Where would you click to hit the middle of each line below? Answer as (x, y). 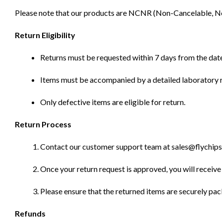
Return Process (43, 124)
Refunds (30, 214)
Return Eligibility (45, 35)
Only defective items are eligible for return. (113, 102)
